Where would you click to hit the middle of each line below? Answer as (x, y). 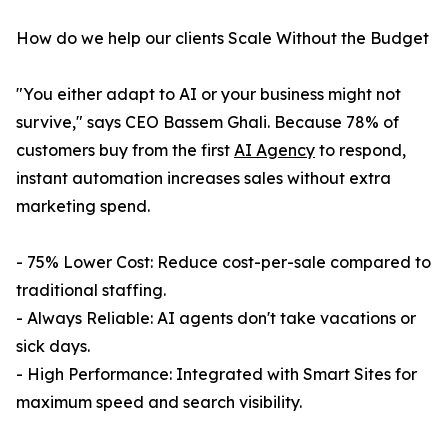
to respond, (360, 150)
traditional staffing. (91, 290)
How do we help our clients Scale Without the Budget (222, 38)
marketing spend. (83, 206)
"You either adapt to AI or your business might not (208, 94)
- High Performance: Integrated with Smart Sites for (216, 374)
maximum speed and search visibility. (159, 402)
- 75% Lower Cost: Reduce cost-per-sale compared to (223, 262)
